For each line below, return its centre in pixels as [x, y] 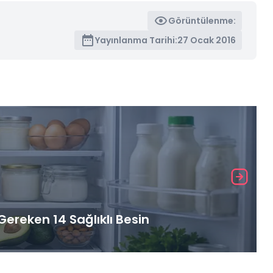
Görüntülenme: [202, 20]
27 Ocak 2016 [207, 40]
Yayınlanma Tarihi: [136, 40]
